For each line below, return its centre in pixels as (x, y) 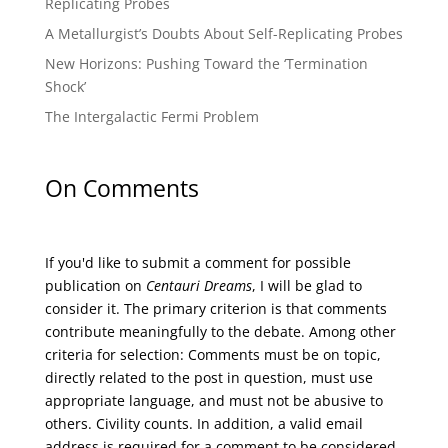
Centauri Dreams (198, 285)
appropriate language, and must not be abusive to (213, 400)
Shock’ (65, 87)
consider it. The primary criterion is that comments (215, 308)
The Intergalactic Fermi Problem (151, 117)
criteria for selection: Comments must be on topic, (212, 354)
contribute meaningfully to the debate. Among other (220, 331)
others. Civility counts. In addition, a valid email (203, 423)
